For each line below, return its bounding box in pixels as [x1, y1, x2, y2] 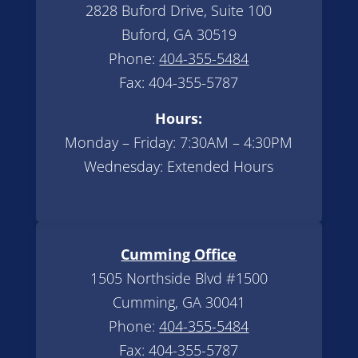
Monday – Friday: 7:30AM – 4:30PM [65, 132, 293, 152]
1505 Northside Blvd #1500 [89, 268, 268, 288]
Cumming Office [121, 244, 237, 264]
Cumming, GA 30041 [112, 292, 245, 312]
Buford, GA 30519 [121, 24, 237, 44]
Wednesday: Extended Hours [84, 156, 274, 176]
